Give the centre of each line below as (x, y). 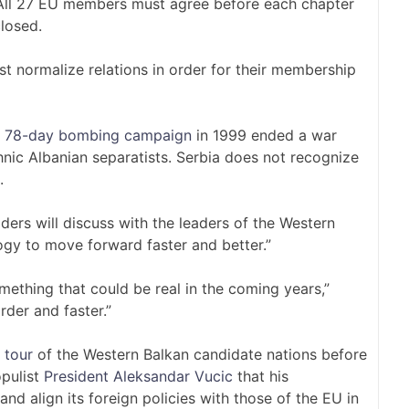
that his (261, 377)
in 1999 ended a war (264, 136)
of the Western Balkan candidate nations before (200, 355)
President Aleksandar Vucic (138, 377)
